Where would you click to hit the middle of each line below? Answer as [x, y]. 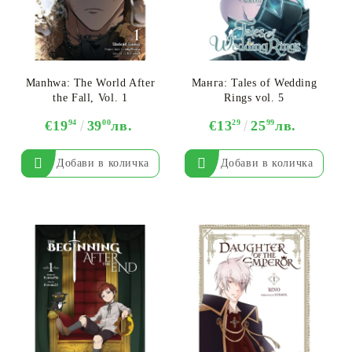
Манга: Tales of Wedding [254, 83]
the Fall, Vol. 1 [90, 98]
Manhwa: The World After [90, 83]
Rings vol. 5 [254, 98]
